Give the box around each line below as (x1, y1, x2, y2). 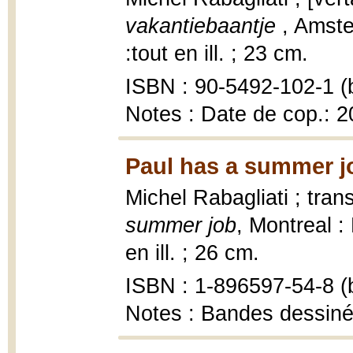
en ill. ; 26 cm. (125, 241, 259, 265)
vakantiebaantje (125, 14, 282, 38)
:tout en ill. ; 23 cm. (125, 42, 308, 65)
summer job (125, 214, 236, 237)
